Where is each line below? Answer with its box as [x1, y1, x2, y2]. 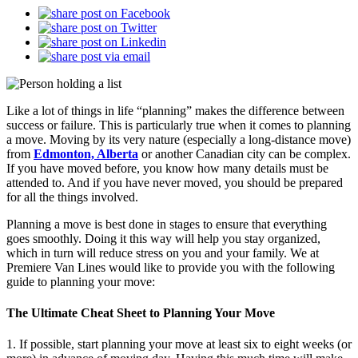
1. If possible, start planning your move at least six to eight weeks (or [6, 337, 352, 352]
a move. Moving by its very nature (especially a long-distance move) [6, 132, 351, 146]
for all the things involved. [6, 189, 138, 204]
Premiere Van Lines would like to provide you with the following [6, 260, 335, 274]
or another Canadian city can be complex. [138, 146, 351, 161]
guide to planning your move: [6, 274, 155, 288]
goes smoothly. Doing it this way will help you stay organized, [6, 231, 320, 245]
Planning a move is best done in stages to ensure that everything [6, 217, 327, 231]
